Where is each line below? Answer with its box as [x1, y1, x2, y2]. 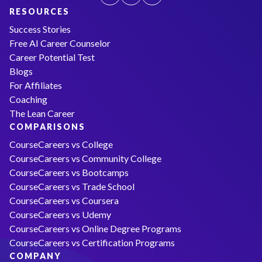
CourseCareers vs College [9, 138, 113, 150]
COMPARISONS [9, 121, 85, 132]
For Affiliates [9, 79, 62, 91]
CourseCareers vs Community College [9, 152, 161, 164]
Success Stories [9, 23, 71, 35]
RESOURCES [9, 6, 70, 16]
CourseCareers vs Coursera [9, 194, 119, 206]
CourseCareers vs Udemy [9, 208, 111, 220]
